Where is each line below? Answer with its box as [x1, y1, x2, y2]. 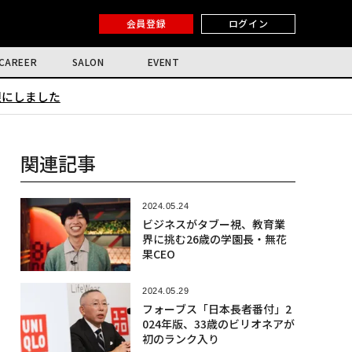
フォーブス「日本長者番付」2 [141, 301, 291, 317]
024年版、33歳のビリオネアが [141, 316, 295, 332]
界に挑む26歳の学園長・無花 [141, 231, 287, 247]
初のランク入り [141, 331, 219, 347]
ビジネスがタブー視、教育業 [141, 216, 285, 232]
